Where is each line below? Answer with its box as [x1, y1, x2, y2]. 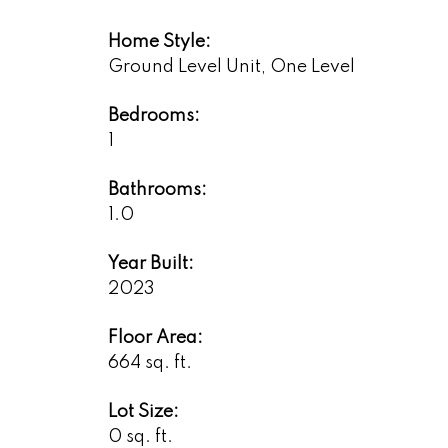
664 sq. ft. [107, 354, 192, 373]
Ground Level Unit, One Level [107, 58, 355, 77]
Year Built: [107, 255, 194, 274]
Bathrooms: [107, 181, 207, 200]
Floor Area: [107, 329, 203, 348]
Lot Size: [107, 403, 179, 422]
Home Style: [107, 33, 211, 52]
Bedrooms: [107, 107, 200, 126]
